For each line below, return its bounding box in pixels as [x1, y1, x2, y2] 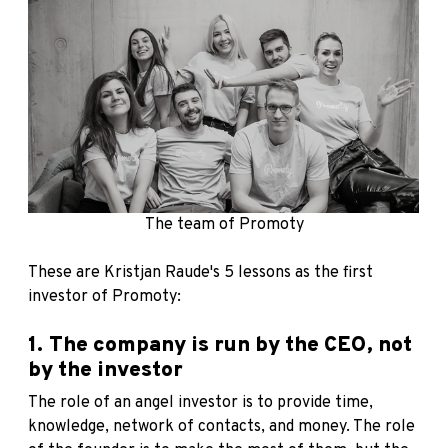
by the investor [28, 356, 183, 384]
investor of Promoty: [28, 286, 181, 307]
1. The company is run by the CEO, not [28, 331, 412, 359]
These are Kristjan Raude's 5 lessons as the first [28, 262, 373, 283]
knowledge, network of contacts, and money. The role [28, 416, 415, 437]
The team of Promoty [144, 214, 304, 235]
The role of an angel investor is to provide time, [28, 392, 373, 413]
